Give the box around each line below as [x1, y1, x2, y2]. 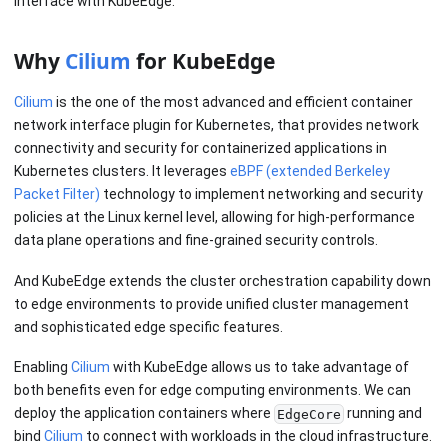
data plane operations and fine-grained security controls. [14, 232, 378, 249]
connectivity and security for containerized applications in [14, 140, 387, 157]
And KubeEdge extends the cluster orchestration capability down [14, 272, 431, 289]
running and [343, 405, 422, 422]
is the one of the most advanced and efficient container [53, 94, 413, 111]
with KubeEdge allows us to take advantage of [110, 359, 409, 376]
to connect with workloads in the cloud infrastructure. [83, 428, 432, 445]
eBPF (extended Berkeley [230, 163, 390, 180]
